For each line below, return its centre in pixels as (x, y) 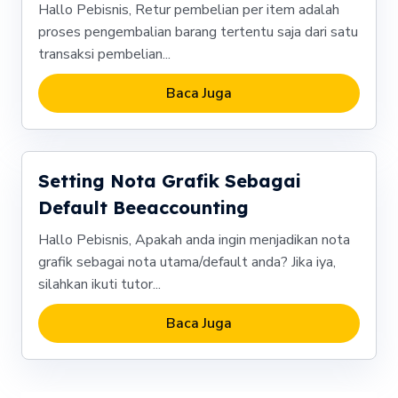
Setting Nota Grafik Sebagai (169, 181)
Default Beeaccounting (143, 208)
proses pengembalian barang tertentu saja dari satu (198, 32)
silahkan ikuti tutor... (99, 285)
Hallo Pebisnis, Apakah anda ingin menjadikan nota (194, 240)
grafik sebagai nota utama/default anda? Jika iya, (187, 263)
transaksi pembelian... (104, 55)
